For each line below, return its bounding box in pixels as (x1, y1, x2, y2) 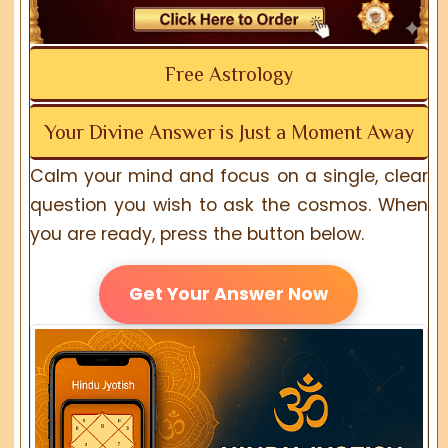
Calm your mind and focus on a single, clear (30, 163, 428, 188)
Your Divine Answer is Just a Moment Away (43, 120, 414, 143)
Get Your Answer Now (129, 281, 329, 306)
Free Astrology (164, 62, 293, 85)
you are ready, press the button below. (30, 221, 365, 246)
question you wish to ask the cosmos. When (30, 192, 428, 217)
